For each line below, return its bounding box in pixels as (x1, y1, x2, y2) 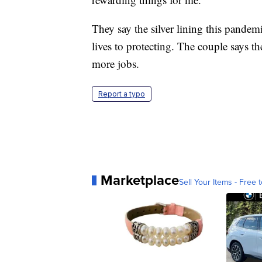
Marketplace (101, 170, 179, 191)
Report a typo (98, 89, 145, 99)
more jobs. (92, 56, 139, 71)
